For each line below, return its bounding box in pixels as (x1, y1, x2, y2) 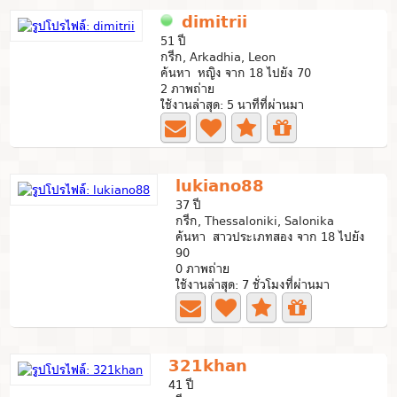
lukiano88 (175, 172, 265, 199)
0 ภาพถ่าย (175, 259, 230, 278)
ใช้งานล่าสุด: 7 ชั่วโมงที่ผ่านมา (175, 275, 331, 294)
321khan (168, 352, 248, 379)
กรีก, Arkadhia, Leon (160, 47, 276, 66)
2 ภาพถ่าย (160, 79, 215, 98)
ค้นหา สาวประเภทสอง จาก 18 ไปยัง (175, 227, 366, 246)
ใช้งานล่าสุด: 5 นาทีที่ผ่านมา (160, 95, 305, 114)
